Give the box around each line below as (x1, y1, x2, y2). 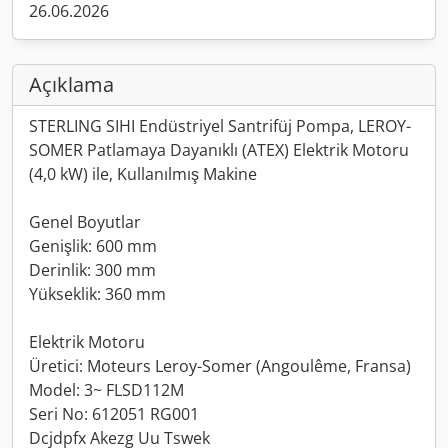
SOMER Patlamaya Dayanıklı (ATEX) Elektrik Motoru (29, 139, 409, 161)
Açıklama (29, 71, 114, 98)
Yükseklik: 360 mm (29, 283, 166, 305)
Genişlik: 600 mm (29, 235, 157, 257)
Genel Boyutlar (29, 211, 141, 233)
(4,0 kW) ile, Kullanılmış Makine (29, 163, 257, 185)
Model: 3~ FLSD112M (29, 379, 184, 401)
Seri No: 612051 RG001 (29, 403, 199, 425)
